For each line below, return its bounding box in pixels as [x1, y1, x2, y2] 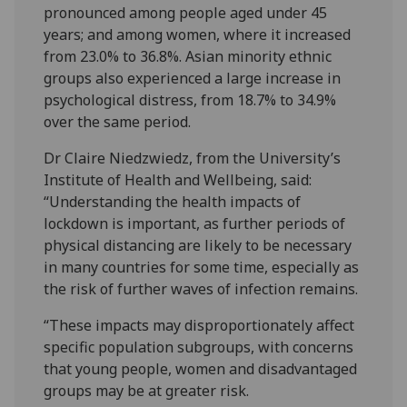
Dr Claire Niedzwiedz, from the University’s [44, 147, 342, 168]
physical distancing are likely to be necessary [44, 234, 352, 255]
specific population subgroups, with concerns [44, 336, 354, 357]
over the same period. [44, 111, 195, 132]
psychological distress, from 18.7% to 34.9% [44, 89, 337, 110]
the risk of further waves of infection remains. [44, 278, 359, 299]
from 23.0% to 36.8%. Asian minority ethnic [44, 45, 333, 66]
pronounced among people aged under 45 [44, 2, 328, 23]
